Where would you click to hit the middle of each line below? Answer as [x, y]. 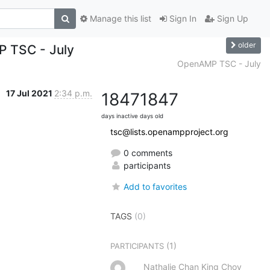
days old [152, 116]
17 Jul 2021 [30, 93]
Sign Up [231, 19]
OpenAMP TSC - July [219, 63]
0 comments [147, 152]
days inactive [120, 116]
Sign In [182, 19]
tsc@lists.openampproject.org [169, 131]
